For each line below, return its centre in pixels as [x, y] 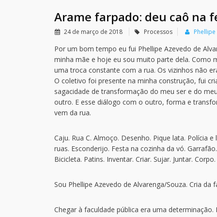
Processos [158, 32]
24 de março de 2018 [93, 32]
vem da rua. [73, 113]
